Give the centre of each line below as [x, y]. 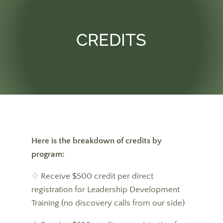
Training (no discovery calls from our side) [108, 203]
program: [48, 154]
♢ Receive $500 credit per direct [92, 176]
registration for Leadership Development [105, 190]
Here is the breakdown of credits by [96, 141]
